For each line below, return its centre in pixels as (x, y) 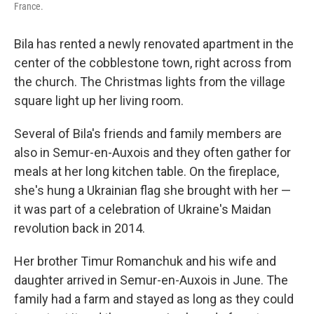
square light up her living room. (99, 101)
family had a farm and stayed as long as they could (154, 299)
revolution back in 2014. (80, 228)
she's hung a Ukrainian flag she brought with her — (152, 190)
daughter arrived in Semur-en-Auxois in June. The (151, 280)
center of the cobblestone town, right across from (153, 63)
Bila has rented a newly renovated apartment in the (154, 44)
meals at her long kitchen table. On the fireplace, (146, 171)
